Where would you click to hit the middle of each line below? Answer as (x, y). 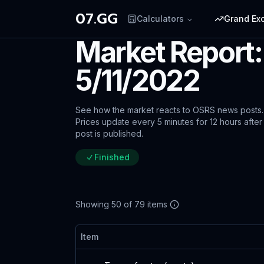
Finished (112, 157)
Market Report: (169, 52)
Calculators (160, 19)
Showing (93, 204)
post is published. (109, 133)
